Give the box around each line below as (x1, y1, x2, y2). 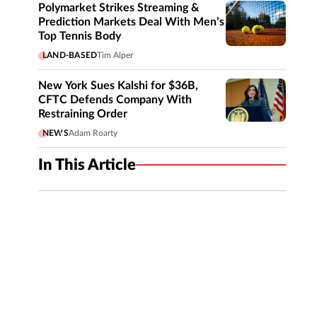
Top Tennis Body (38, 30, 121, 42)
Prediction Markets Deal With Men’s (38, 16, 224, 28)
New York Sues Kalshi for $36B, (38, 80, 198, 91)
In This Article (38, 157, 136, 173)
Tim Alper (97, 51, 134, 59)
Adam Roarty (68, 129, 117, 137)
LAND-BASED (42, 51, 98, 59)
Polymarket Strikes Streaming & (38, 2, 200, 13)
